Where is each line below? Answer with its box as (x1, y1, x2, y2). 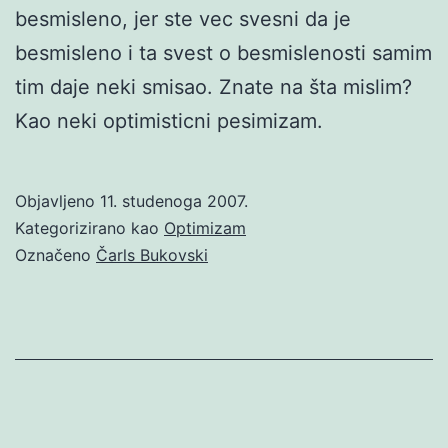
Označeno (15, 244, 96, 265)
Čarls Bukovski (96, 244, 208, 265)
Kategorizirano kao (15, 217, 164, 238)
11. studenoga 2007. (100, 190, 248, 211)
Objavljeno (15, 190, 100, 211)
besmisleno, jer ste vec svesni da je (15, 6, 351, 31)
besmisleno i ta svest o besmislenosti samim (15, 40, 432, 65)
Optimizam (164, 217, 246, 238)
